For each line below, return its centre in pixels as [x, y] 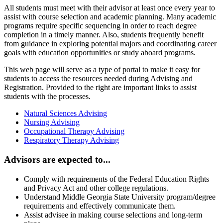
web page [35, 70]
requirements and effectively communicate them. [100, 206]
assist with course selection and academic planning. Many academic [110, 17]
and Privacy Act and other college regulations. [96, 188]
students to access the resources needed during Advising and [98, 79]
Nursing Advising [52, 122]
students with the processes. [47, 97]
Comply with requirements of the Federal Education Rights [116, 179]
